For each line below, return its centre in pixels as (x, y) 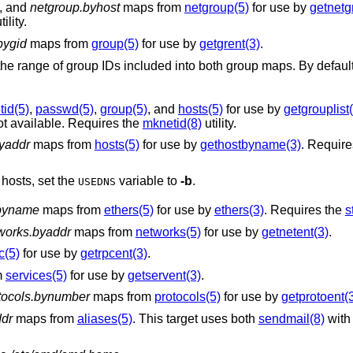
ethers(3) (239, 210)
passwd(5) (64, 109)
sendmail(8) (291, 319)
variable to (148, 180)
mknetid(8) (172, 123)
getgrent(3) (229, 43)
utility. (219, 123)
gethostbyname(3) (250, 145)
